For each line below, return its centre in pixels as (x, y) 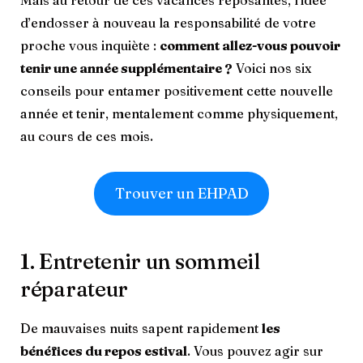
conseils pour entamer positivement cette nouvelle (177, 91)
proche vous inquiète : (90, 45)
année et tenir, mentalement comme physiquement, (179, 113)
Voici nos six (272, 68)
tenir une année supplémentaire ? (126, 68)
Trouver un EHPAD (181, 193)
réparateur (77, 289)
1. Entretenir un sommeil (140, 262)
